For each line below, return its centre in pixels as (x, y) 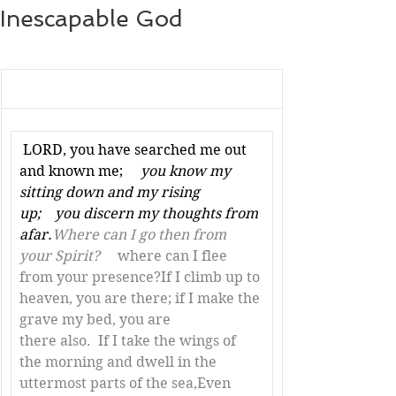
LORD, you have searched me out (137, 150)
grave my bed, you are (97, 320)
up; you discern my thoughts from (141, 213)
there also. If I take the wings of (129, 341)
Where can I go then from (141, 235)
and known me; (73, 171)
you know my (180, 171)
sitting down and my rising (111, 192)
